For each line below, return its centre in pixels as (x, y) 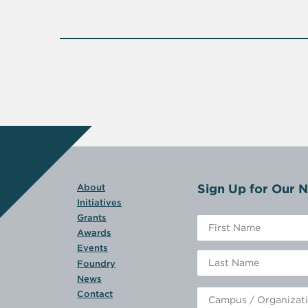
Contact (95, 294)
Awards (94, 233)
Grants (92, 218)
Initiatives (99, 202)
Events (92, 248)
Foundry (96, 263)
